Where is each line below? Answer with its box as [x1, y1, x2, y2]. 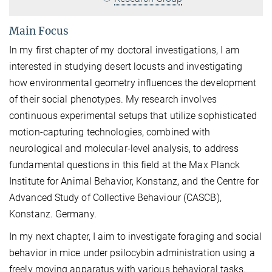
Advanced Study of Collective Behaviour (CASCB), [9, 191, 222, 203]
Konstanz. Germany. [9, 208, 97, 220]
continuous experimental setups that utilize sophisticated [9, 109, 257, 121]
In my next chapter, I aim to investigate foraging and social [9, 230, 262, 242]
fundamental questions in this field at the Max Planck [9, 158, 240, 171]
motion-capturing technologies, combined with [9, 126, 211, 138]
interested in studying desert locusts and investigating [9, 60, 243, 72]
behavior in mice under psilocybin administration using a [9, 246, 255, 259]
